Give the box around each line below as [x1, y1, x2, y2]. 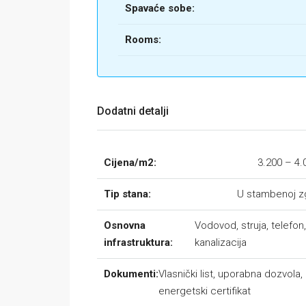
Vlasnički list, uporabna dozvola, [158, 268, 303, 280]
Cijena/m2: [104, 156, 156, 169]
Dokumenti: [104, 268, 158, 280]
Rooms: [125, 33, 161, 46]
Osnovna [104, 219, 145, 232]
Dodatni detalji [97, 105, 169, 117]
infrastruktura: [104, 236, 173, 249]
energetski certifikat [158, 285, 251, 297]
